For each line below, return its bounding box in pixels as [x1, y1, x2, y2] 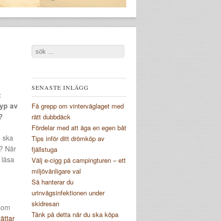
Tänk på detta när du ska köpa [32, 210, 118, 219]
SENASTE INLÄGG [32, 83, 89, 91]
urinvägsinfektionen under [32, 188, 105, 197]
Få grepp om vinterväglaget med [32, 101, 124, 110]
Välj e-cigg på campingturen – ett [32, 155, 126, 165]
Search [32, 45, 52, 54]
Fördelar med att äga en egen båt [32, 123, 126, 132]
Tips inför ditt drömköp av [32, 134, 105, 143]
